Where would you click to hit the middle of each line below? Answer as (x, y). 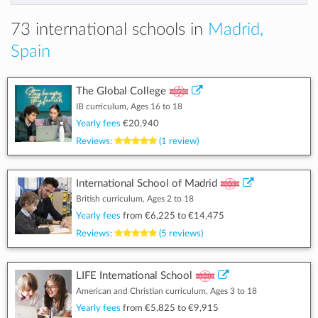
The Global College (121, 91)
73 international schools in (109, 30)
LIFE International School (134, 276)
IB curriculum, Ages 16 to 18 (129, 106)
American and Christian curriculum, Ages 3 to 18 (166, 291)
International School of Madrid (147, 183)
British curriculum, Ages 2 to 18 (135, 199)
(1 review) (178, 141)
